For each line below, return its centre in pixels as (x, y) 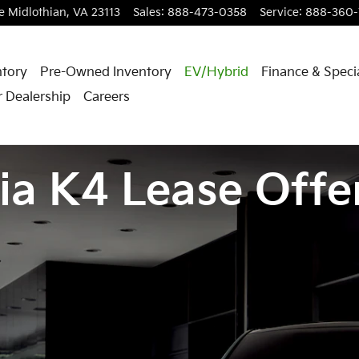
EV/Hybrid (216, 73)
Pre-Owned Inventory (105, 73)
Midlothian (37, 13)
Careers (106, 97)
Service (279, 13)
